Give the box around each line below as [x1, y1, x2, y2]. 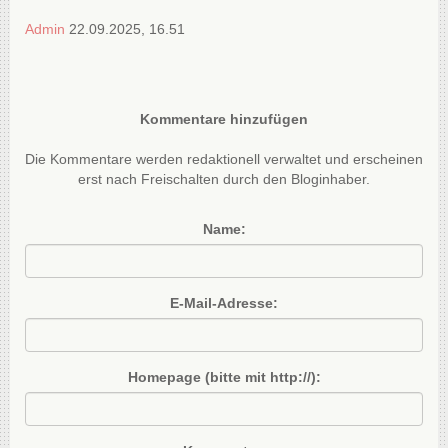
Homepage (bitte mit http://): [127, 368, 321, 385]
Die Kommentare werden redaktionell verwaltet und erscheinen [25, 150, 423, 167]
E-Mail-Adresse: [170, 294, 278, 311]
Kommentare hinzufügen [140, 110, 308, 127]
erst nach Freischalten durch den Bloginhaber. [78, 170, 370, 187]
